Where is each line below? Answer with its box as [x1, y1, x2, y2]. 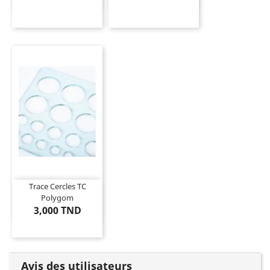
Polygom [41, 192, 74, 204]
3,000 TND [33, 204, 81, 218]
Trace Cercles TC [28, 181, 86, 192]
